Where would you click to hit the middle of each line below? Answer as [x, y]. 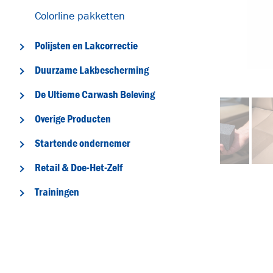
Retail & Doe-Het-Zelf [79, 167]
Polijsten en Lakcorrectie [86, 45]
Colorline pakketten [80, 16]
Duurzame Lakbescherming [92, 70]
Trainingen [57, 192]
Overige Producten [73, 119]
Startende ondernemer [83, 143]
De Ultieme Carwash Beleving [95, 94]
